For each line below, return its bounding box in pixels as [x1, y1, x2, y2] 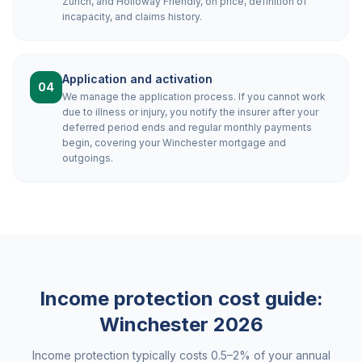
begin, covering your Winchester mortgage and [62, 137, 286, 149]
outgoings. [62, 152, 113, 164]
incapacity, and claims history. [62, 11, 202, 23]
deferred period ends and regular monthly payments [62, 121, 312, 133]
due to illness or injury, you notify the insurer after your [62, 106, 318, 118]
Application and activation [62, 72, 213, 86]
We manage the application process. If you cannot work [62, 90, 326, 103]
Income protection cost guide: [39, 287, 323, 310]
